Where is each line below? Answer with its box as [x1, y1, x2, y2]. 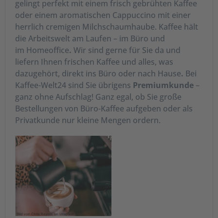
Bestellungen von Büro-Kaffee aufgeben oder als [15, 103, 193, 114]
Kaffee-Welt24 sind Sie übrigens [15, 80, 133, 91]
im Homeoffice [15, 45, 69, 55]
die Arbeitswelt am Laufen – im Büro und [15, 33, 165, 44]
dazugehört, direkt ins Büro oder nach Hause [15, 68, 181, 79]
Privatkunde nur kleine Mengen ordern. [15, 115, 161, 126]
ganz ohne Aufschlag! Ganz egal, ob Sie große [15, 91, 182, 102]
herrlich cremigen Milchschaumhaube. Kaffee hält [15, 21, 198, 32]
